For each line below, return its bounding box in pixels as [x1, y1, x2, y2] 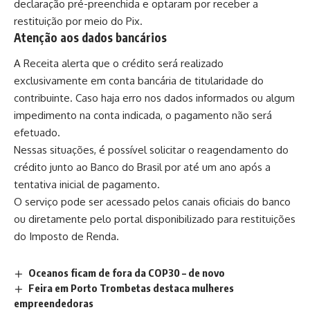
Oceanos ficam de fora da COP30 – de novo [28, 266, 226, 280]
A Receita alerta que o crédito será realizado [14, 57, 224, 71]
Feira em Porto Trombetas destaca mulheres [28, 282, 235, 295]
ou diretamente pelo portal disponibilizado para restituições [14, 212, 295, 226]
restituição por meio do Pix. [14, 14, 143, 28]
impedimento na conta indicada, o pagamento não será [14, 109, 272, 122]
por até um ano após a [165, 161, 271, 174]
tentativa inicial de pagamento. [14, 178, 160, 192]
